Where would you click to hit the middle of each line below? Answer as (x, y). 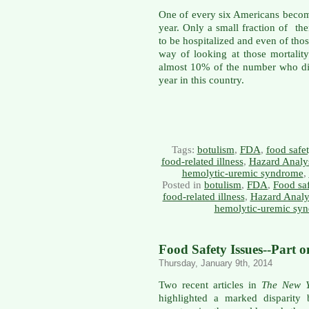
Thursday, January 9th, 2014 (216, 263)
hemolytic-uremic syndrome (242, 173)
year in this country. (201, 80)
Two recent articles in (210, 285)
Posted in (183, 185)
